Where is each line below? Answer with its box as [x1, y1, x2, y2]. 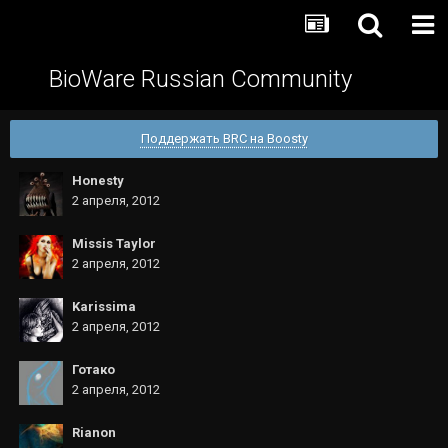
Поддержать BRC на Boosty [140, 131, 308, 146]
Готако [72, 362, 115, 377]
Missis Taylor [72, 236, 156, 251]
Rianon [72, 425, 116, 440]
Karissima [72, 299, 136, 314]
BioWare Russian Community [48, 65, 352, 93]
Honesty [72, 173, 124, 188]
